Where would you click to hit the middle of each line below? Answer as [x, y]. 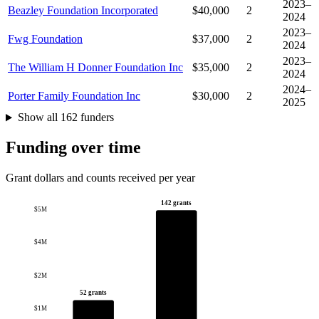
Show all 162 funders [66, 117]
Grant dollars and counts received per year [100, 178]
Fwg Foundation [45, 39]
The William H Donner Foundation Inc [95, 68]
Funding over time [73, 148]
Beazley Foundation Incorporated [83, 11]
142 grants [177, 203]
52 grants [94, 293]
